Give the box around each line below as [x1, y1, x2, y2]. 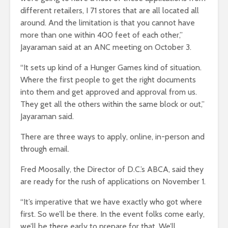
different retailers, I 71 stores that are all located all [20, 5, 199, 15]
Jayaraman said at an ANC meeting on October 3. [20, 42, 191, 52]
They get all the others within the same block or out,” [20, 99, 205, 109]
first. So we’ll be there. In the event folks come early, [20, 209, 205, 219]
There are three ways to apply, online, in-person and [20, 131, 205, 141]
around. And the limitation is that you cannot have [20, 17, 195, 27]
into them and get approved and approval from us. [20, 87, 197, 97]
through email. [20, 144, 69, 154]
